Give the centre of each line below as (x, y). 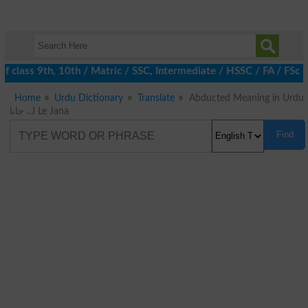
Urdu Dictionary (89, 98)
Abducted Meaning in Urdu (246, 98)
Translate (156, 98)
